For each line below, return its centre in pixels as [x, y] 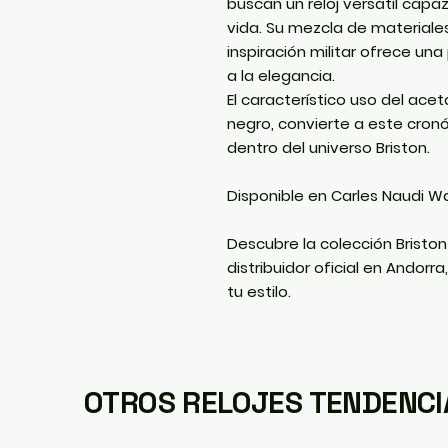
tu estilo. [259, 291]
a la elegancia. [281, 75]
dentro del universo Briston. [328, 147]
